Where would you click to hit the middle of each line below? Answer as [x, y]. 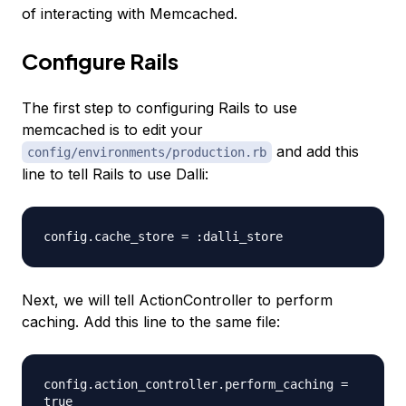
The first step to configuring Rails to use [159, 108]
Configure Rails [100, 61]
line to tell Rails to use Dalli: [115, 174]
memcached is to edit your [112, 130]
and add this [315, 152]
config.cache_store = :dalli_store [163, 237]
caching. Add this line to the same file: [151, 322]
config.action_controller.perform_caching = [196, 385]
